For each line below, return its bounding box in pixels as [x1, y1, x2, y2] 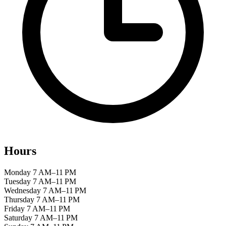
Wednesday [4, 186, 41, 195]
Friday [4, 204, 25, 213]
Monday [4, 167, 31, 177]
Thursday [4, 195, 34, 204]
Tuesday [4, 177, 31, 186]
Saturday [4, 213, 32, 222]
